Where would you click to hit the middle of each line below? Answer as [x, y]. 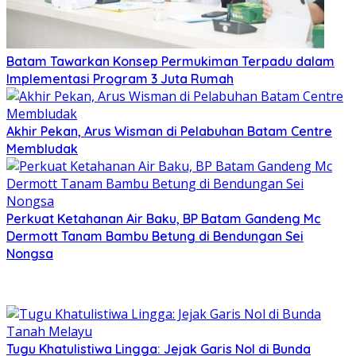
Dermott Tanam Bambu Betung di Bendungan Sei [155, 236]
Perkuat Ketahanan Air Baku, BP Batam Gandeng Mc [164, 219]
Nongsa [30, 254]
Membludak [42, 149]
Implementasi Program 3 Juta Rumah [120, 79]
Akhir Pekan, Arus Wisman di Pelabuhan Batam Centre [169, 132]
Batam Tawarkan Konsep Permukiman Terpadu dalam [170, 62]
